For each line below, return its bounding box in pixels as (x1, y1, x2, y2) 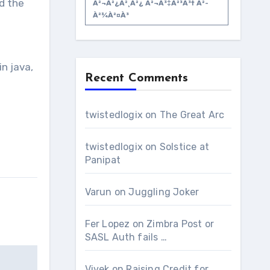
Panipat (84, 154, 121, 166)
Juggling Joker (128, 186, 199, 198)
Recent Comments (84, 72, 188, 84)
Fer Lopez (84, 218, 130, 230)
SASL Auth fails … (84, 231, 167, 243)
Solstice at (159, 141, 209, 152)
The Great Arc (159, 109, 225, 121)
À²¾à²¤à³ (92, 11, 129, 19)
